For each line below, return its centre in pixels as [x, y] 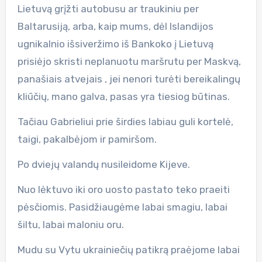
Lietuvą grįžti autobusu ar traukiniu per [108, 8]
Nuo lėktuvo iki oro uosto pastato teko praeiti [123, 189]
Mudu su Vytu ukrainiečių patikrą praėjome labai [128, 249]
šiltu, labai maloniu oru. [70, 224]
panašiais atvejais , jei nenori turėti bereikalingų [129, 79]
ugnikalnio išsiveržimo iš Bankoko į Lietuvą [115, 44]
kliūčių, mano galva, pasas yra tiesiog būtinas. [123, 96]
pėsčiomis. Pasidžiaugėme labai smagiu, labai [122, 207]
